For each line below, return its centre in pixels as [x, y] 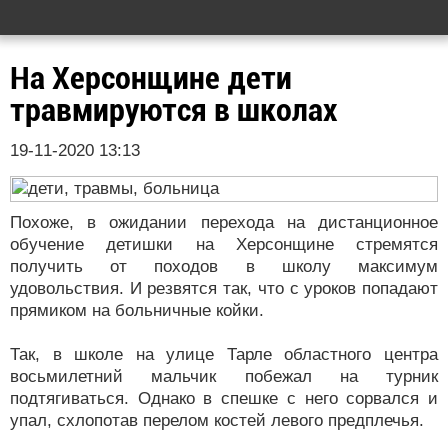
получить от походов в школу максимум [224, 266]
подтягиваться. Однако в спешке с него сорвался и [224, 398]
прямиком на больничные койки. [137, 310]
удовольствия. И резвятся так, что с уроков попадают [224, 288]
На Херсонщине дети [151, 78]
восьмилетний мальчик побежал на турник [224, 376]
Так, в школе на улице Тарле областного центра [224, 354]
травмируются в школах [173, 110]
